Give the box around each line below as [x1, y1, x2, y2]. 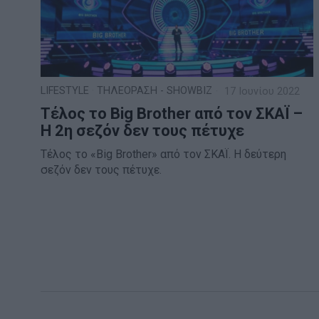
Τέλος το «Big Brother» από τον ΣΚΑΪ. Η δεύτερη [41, 147, 286, 161]
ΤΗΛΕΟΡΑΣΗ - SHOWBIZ [97, 84, 212, 97]
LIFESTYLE [41, 84, 89, 97]
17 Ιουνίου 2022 [221, 85, 300, 98]
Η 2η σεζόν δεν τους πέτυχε [41, 121, 244, 140]
